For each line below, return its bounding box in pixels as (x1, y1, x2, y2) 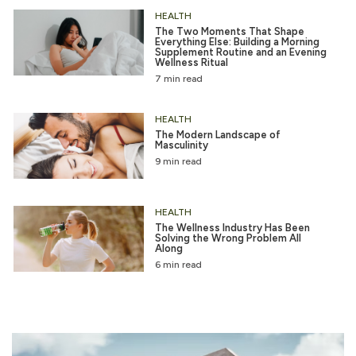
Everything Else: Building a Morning (154, 35, 319, 48)
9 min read (154, 155, 202, 167)
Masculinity (154, 138, 208, 151)
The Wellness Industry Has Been (154, 221, 310, 234)
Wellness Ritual (154, 56, 228, 68)
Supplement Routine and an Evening (154, 45, 327, 58)
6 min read (154, 258, 202, 270)
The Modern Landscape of (154, 128, 281, 141)
